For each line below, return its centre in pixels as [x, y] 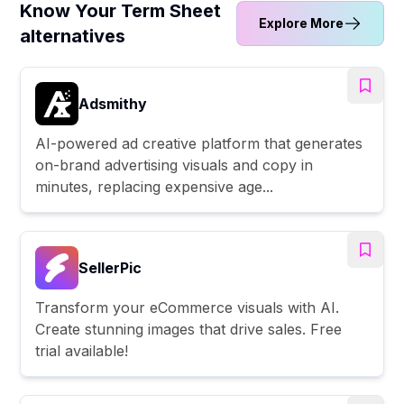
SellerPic [110, 267]
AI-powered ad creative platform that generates [199, 143]
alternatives [73, 36]
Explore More [301, 23]
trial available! [82, 350]
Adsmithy [113, 103]
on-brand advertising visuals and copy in [174, 165]
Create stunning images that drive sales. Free [189, 329]
